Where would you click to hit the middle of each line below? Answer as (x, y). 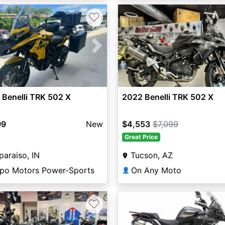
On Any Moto (156, 171)
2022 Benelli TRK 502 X (167, 97)
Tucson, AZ (151, 155)
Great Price (141, 137)
